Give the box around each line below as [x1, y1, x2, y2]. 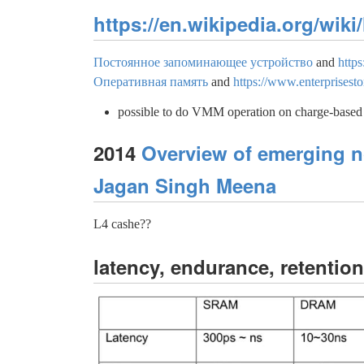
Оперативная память [93, 74, 208, 89]
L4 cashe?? [93, 216, 151, 231]
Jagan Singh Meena [93, 171, 276, 199]
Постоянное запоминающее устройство [93, 54, 313, 69]
